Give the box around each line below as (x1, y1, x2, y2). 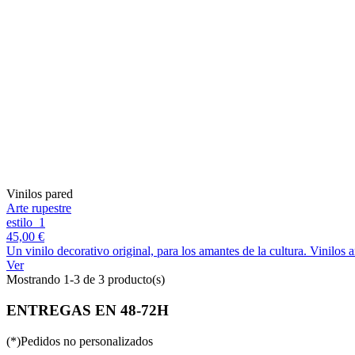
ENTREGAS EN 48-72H (6, 302, 169, 319)
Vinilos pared (6, 187, 73, 201)
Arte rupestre (6, 201, 71, 216)
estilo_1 (6, 216, 45, 230)
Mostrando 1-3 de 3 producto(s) (6, 273, 165, 287)
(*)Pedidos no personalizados (6, 334, 153, 348)
